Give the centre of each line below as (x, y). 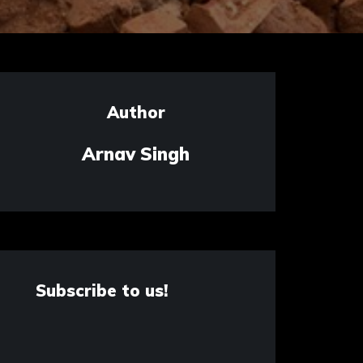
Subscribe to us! (101, 290)
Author (136, 112)
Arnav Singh (136, 154)
